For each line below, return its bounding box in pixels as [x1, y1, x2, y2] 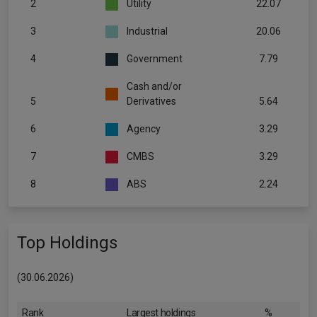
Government [127, 53, 183, 64]
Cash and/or [127, 81, 182, 92]
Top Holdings [17, 233, 117, 253]
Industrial [127, 25, 168, 37]
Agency [127, 123, 161, 134]
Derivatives [127, 96, 176, 107]
